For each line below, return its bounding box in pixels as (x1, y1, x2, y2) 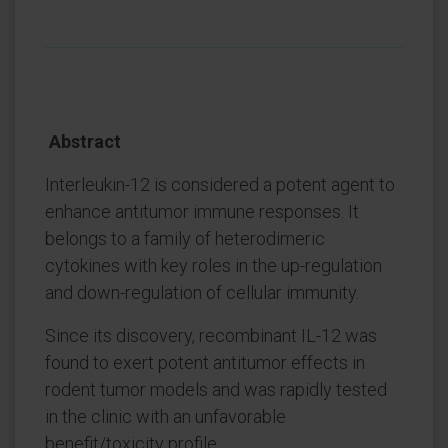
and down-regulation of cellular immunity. (45, 282, 359, 303)
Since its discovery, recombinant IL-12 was (45, 325, 377, 346)
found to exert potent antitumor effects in (45, 352, 365, 373)
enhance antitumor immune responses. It (45, 201, 359, 222)
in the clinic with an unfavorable (45, 406, 286, 427)
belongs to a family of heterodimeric (45, 228, 325, 249)
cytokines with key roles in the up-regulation (45, 255, 382, 276)
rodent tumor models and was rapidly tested (45, 379, 387, 400)
